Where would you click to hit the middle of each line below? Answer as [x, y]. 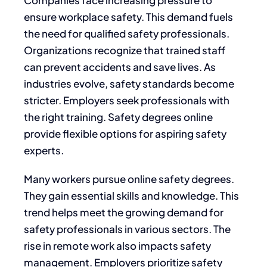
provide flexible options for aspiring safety [125, 133]
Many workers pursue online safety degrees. [129, 178]
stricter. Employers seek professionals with [127, 100]
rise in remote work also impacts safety [117, 245]
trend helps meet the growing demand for [124, 212]
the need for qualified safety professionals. [127, 33]
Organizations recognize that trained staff [125, 50]
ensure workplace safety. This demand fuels [128, 16]
